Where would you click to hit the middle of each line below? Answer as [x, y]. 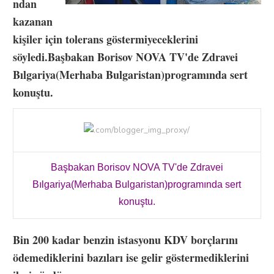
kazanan [32, 21]
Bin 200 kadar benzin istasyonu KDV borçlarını [125, 240]
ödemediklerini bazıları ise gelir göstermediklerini [131, 257]
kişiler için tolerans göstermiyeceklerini [105, 39]
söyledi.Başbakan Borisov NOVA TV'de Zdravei [125, 57]
